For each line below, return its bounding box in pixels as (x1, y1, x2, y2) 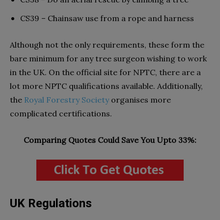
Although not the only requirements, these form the (10, 39, 204, 50)
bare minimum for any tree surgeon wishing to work (10, 53, 207, 63)
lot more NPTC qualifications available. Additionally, (10, 81, 203, 91)
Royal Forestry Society (24, 94, 109, 105)
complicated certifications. (10, 108, 112, 118)
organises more (109, 94, 171, 105)
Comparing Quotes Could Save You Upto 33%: (24, 135, 196, 145)
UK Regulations (10, 196, 92, 210)
